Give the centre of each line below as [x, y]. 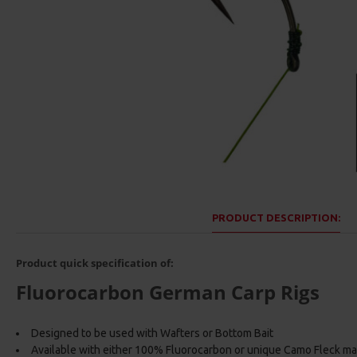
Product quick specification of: [95, 263]
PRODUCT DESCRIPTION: [276, 218]
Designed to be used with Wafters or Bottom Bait [152, 333]
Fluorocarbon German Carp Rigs [168, 292]
